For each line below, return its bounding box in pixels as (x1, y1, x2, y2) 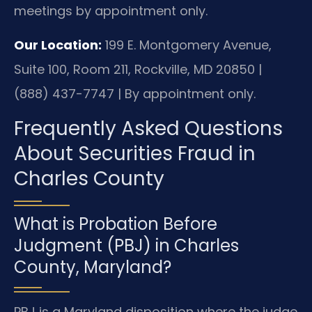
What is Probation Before (14, 212, 217, 235)
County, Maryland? (14, 255, 171, 279)
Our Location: (14, 36, 102, 54)
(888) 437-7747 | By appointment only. (14, 85, 256, 103)
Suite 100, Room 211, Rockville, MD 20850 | (14, 61, 262, 79)
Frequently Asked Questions (14, 114, 283, 142)
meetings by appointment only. (14, 1, 208, 19)
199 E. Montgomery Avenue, (102, 36, 272, 54)
